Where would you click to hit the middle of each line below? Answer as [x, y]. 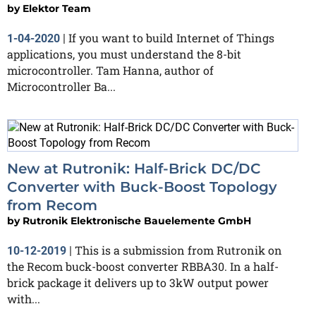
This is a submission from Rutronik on [178, 250]
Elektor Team [57, 8]
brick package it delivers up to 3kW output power [138, 282]
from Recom [52, 205]
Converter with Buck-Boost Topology [142, 187]
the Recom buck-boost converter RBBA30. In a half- [143, 266]
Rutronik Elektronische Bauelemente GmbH [137, 220]
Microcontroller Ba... [61, 86]
